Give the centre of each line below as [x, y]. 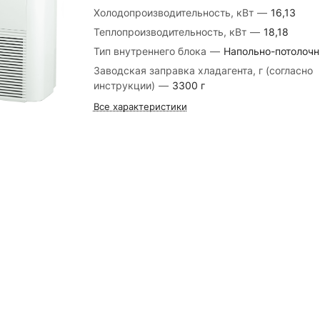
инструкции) [125, 85]
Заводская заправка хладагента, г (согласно [203, 70]
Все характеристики [140, 106]
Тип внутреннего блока [151, 51]
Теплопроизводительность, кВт [171, 32]
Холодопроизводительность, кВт [175, 12]
